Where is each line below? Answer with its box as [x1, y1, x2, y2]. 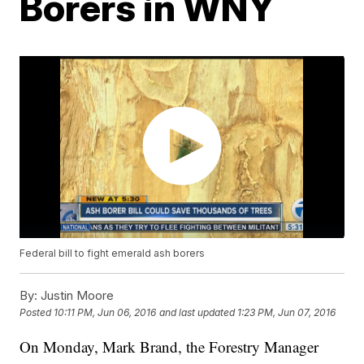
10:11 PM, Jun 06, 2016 [54, 306, 157, 319]
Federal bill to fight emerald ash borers [19, 247, 206, 260]
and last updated [159, 306, 236, 319]
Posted [19, 306, 54, 319]
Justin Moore [37, 288, 115, 304]
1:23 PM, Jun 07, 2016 [237, 306, 336, 319]
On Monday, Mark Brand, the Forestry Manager [19, 336, 319, 357]
